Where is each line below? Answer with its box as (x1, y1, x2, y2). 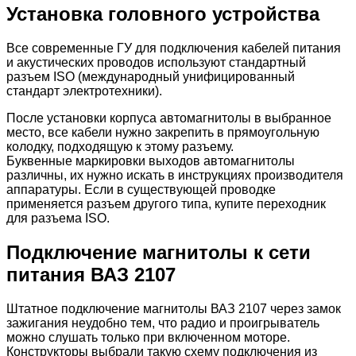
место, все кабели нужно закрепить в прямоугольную (6, 126, 319, 140)
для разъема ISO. (6, 211, 110, 226)
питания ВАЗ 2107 (6, 263, 176, 285)
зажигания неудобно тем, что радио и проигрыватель (6, 315, 319, 330)
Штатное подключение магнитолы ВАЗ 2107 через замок (6, 301, 341, 315)
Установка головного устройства (6, 3, 319, 25)
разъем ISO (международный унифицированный (6, 70, 295, 84)
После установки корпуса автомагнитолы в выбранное (6, 111, 331, 126)
